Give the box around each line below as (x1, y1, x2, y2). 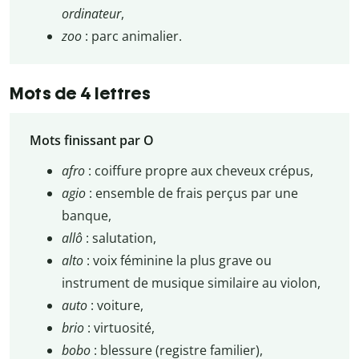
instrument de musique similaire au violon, (61, 274, 321, 292)
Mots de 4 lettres (10, 82, 151, 104)
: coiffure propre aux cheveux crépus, (87, 162, 313, 180)
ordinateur (61, 5, 121, 23)
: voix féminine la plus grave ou (86, 252, 272, 270)
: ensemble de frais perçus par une (88, 184, 298, 203)
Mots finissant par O (29, 131, 154, 150)
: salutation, (85, 229, 156, 248)
